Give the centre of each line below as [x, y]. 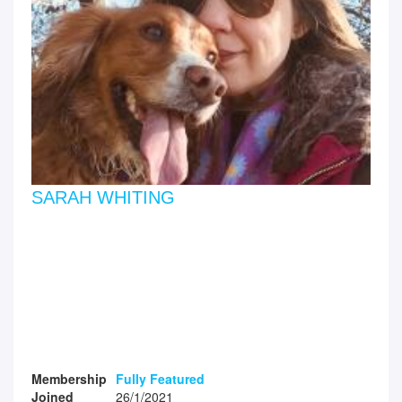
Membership [69, 378]
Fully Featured [160, 378]
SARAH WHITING [103, 197]
